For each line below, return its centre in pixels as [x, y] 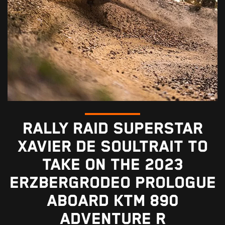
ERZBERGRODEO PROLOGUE [113, 183]
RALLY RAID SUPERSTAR [113, 129]
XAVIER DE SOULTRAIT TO [113, 147]
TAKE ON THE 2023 [113, 165]
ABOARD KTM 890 [113, 201]
